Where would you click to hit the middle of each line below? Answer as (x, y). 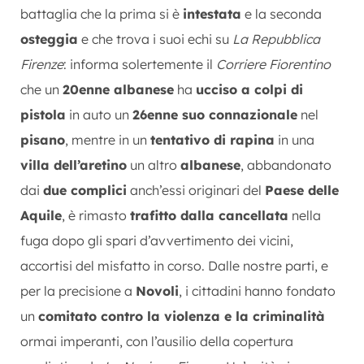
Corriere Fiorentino (273, 64)
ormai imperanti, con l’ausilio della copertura (157, 341)
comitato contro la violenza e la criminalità (182, 316)
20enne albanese (118, 89)
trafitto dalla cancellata (209, 215)
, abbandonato (286, 165)
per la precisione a (78, 290)
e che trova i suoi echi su (155, 39)
